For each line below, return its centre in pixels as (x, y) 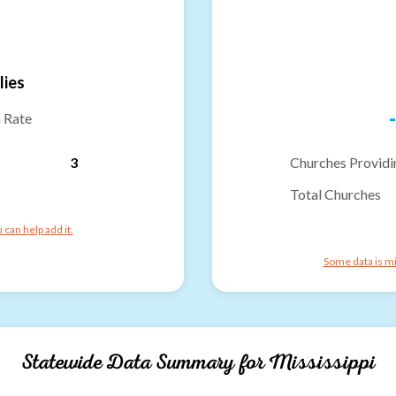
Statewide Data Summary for (145, 362)
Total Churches (335, 194)
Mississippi (322, 362)
